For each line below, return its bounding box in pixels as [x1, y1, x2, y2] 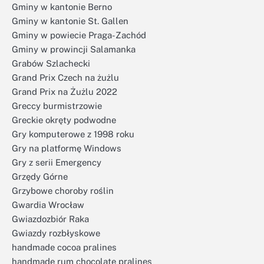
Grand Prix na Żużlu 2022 [12, 87, 117, 97]
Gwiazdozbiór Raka [12, 214, 89, 224]
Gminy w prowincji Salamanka [12, 44, 136, 54]
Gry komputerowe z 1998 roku [12, 129, 134, 139]
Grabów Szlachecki [12, 58, 90, 68]
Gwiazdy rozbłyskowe [12, 228, 100, 238]
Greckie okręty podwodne [12, 115, 116, 125]
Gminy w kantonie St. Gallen [12, 16, 128, 26]
